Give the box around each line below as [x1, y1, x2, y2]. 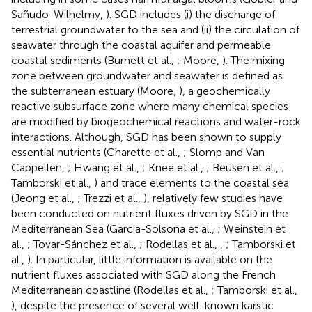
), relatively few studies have [143, 192, 283, 205]
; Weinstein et [217, 222, 286, 236]
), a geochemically [179, 84, 270, 98]
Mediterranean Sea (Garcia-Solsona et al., [11, 222, 217, 236]
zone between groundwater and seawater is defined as [11, 69, 283, 83]
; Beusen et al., [206, 161, 281, 175]
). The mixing [222, 54, 285, 68]
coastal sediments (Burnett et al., [11, 54, 177, 68]
